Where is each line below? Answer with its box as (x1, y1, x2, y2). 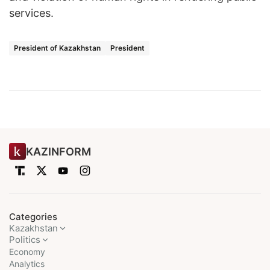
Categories (9, 211, 57, 223)
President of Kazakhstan (14, 43, 101, 53)
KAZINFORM (26, 145, 91, 158)
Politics (9, 234, 40, 246)
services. (9, 7, 54, 20)
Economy (9, 246, 45, 257)
